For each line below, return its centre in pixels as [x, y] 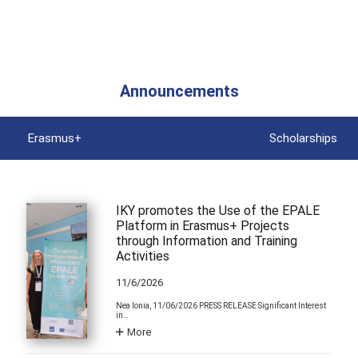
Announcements [179, 91]
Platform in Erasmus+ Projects [203, 225]
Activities [143, 256]
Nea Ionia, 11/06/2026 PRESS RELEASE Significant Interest [221, 306]
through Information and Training [207, 241]
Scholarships [304, 138]
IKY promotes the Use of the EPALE [218, 210]
